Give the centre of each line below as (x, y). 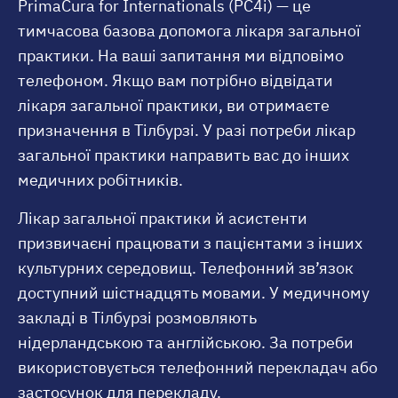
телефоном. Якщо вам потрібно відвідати (175, 81)
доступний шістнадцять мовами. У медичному (194, 292)
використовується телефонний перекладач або (198, 367)
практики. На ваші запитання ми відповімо (181, 56)
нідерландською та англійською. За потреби (186, 342)
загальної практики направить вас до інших (183, 155)
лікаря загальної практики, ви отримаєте (174, 106)
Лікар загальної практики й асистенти (163, 218)
